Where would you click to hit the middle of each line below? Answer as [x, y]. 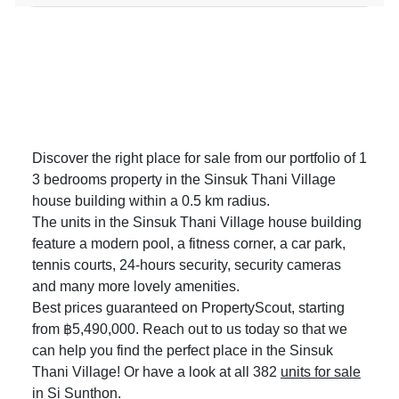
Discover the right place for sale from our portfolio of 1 [199, 159]
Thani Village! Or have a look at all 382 [156, 372]
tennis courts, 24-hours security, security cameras [187, 265]
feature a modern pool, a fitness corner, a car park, [189, 244]
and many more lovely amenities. [136, 287]
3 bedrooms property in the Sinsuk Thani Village [184, 180]
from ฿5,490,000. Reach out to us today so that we [190, 330]
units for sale [321, 372]
